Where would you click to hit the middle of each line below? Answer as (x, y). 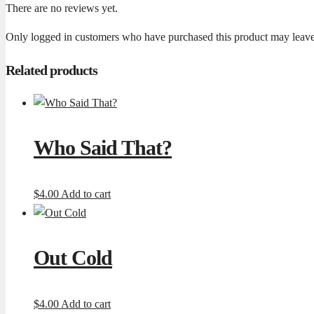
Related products (52, 70)
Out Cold (73, 257)
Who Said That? (103, 148)
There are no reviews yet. (62, 8)
